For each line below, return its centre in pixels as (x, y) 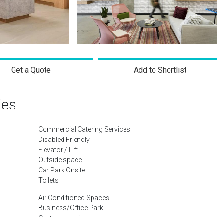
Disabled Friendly (64, 139)
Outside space (60, 160)
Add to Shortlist (160, 70)
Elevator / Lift (58, 150)
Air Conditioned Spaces (74, 198)
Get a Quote (31, 70)
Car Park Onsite (62, 170)
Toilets (48, 180)
